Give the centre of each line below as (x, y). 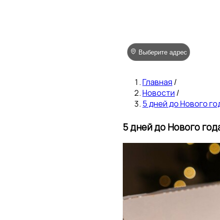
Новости (159, 93)
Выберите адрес (163, 53)
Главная (157, 82)
